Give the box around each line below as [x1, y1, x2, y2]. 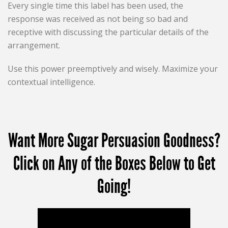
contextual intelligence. [8, 76, 96, 88]
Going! [97, 175, 131, 198]
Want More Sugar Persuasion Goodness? [8, 129, 220, 153]
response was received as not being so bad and [8, 13, 188, 25]
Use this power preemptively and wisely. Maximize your [8, 63, 218, 75]
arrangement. [8, 40, 61, 51]
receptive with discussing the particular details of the [8, 26, 209, 38]
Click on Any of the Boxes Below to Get [13, 152, 215, 176]
